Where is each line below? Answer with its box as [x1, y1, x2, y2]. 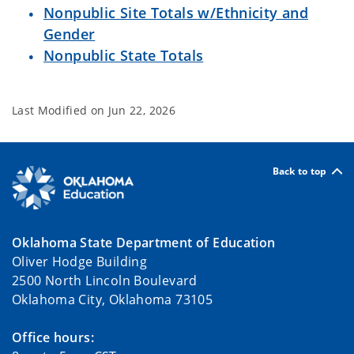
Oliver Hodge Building [12, 252, 148, 270]
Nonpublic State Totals [43, 46, 204, 65]
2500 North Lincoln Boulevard [12, 271, 198, 289]
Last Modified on [12, 103, 108, 118]
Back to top [272, 164, 327, 178]
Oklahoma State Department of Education [12, 233, 276, 251]
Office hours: [12, 328, 94, 346]
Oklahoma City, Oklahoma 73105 [12, 290, 213, 308]
